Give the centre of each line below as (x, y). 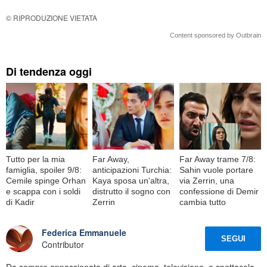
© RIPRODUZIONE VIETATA (52, 18)
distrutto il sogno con (132, 191)
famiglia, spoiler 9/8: (44, 170)
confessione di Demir (219, 191)
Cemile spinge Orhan (46, 180)
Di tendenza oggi (49, 72)
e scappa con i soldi (43, 191)
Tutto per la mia (35, 159)
